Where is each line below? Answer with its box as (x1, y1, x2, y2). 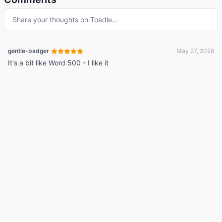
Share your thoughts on (12, 15, 90, 24)
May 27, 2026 (176, 47, 214, 55)
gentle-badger (8, 47, 49, 55)
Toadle (90, 15, 112, 24)
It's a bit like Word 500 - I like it (8, 58, 109, 67)
